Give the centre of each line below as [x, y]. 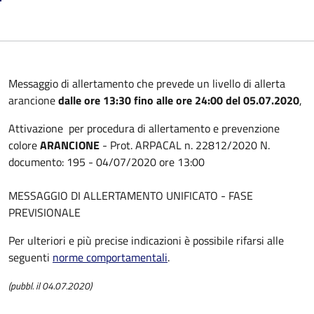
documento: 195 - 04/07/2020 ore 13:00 [107, 162]
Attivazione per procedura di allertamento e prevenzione [144, 128]
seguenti [30, 257]
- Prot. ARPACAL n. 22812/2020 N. [185, 145]
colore [24, 145]
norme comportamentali [110, 257]
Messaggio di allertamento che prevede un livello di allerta [147, 83]
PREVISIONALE [45, 212]
